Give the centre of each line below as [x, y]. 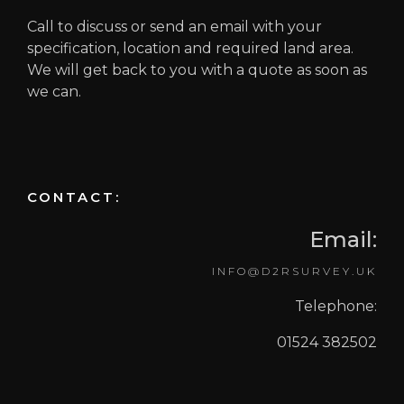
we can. [54, 92]
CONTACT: [74, 197]
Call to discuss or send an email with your [174, 27]
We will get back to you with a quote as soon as [197, 70]
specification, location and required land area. [190, 48]
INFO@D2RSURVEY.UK [294, 271]
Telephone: [336, 306]
